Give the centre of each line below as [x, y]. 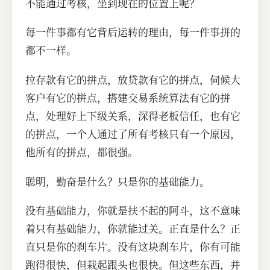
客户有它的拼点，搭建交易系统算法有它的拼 [128, 98]
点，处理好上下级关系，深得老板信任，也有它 [133, 116]
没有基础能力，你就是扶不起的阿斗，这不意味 [133, 211]
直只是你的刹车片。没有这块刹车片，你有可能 [133, 247]
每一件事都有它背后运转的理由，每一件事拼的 [133, 33]
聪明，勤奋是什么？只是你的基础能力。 [118, 181]
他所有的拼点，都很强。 [82, 152]
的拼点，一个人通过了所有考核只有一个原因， [133, 134]
